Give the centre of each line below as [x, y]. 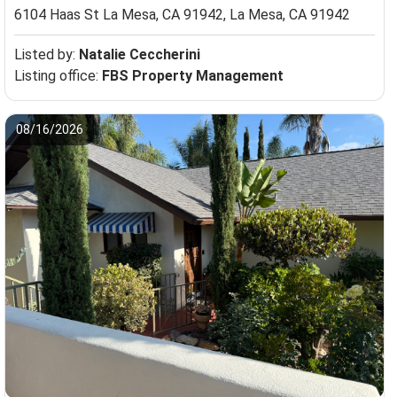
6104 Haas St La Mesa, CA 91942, [121, 15]
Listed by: [46, 55]
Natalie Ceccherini [139, 55]
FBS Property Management [192, 76]
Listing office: [58, 76]
